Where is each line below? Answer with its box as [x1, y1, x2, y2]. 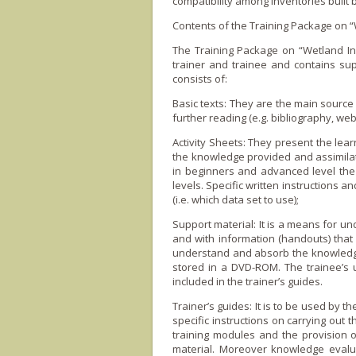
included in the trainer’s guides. [172, 274, 323, 289]
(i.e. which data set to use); [172, 192, 299, 207]
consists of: [172, 72, 227, 87]
